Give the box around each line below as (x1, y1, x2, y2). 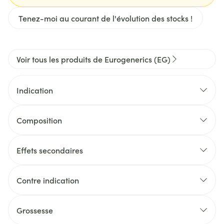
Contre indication (16, 174, 79, 185)
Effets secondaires (16, 144, 83, 155)
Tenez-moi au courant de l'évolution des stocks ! (18, 12, 192, 23)
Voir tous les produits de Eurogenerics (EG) (16, 53, 170, 64)
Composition (16, 114, 62, 125)
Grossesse (16, 204, 53, 215)
